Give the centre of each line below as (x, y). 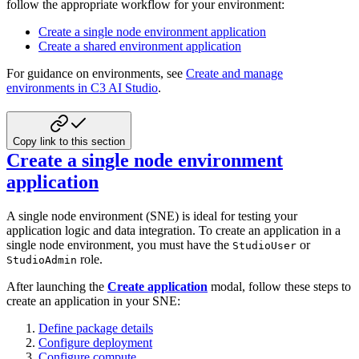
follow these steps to (300, 287)
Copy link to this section (69, 142)
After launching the (57, 287)
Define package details (96, 329)
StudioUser (264, 246)
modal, (226, 287)
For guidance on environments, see (96, 74)
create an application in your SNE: (93, 301)
